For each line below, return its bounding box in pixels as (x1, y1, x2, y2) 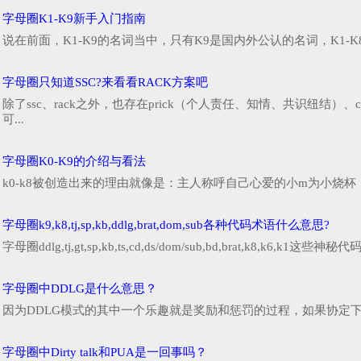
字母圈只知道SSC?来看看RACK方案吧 (2, 76, 208, 89)
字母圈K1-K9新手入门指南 (2, 12, 146, 26)
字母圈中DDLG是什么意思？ (2, 282, 157, 296)
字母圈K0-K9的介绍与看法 (2, 155, 146, 168)
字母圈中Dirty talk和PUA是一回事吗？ (2, 346, 207, 359)
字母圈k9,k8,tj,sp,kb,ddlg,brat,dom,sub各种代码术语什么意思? (2, 218, 330, 232)
